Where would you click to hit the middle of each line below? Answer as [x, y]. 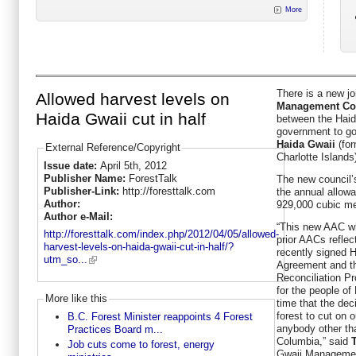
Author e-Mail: [79, 216]
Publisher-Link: [83, 191]
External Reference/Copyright [112, 148]
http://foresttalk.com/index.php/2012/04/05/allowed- [161, 234]
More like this [76, 299]
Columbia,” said [314, 341]
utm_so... [65, 260]
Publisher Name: [86, 178]
